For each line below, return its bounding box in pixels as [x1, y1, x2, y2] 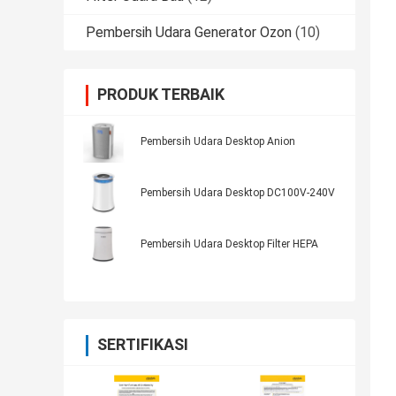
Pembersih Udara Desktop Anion [141, 135, 295, 148]
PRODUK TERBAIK [97, 85, 225, 104]
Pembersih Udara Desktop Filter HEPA [141, 238, 318, 251]
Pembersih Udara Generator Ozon [86, 24, 292, 42]
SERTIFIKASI [97, 335, 188, 354]
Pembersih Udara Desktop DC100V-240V [141, 187, 335, 200]
